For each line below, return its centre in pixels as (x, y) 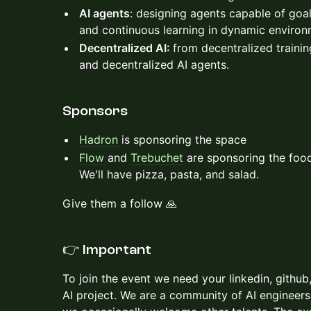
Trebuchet (157, 158)
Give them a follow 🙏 (120, 203)
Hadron (99, 140)
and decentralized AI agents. (154, 65)
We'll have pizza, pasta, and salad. (169, 174)
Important (117, 250)
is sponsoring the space (182, 140)
